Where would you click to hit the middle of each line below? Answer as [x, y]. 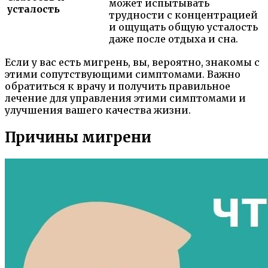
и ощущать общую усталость [183, 27]
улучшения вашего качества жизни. [98, 110]
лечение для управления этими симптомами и [125, 98]
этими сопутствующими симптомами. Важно [123, 74]
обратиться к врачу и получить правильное [118, 86]
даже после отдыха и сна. [173, 39]
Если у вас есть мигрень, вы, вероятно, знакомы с [132, 63]
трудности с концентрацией [183, 15]
